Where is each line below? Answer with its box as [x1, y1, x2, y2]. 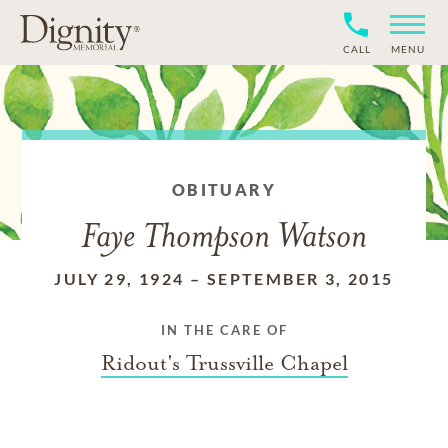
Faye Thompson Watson [81, 221, 367, 256]
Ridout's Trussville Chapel [100, 350, 348, 376]
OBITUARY [171, 180, 277, 199]
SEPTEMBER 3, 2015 [206, 269, 394, 288]
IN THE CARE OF [160, 322, 288, 338]
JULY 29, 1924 [54, 269, 185, 288]
